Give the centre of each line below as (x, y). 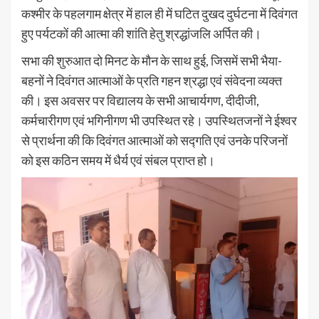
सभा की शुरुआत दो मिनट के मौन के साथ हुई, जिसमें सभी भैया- (152, 61)
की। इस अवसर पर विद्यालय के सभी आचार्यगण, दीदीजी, (140, 101)
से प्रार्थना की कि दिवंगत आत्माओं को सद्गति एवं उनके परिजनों (155, 141)
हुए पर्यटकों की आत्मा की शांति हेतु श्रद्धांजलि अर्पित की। (141, 34)
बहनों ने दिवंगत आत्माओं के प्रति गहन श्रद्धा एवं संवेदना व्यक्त (152, 81)
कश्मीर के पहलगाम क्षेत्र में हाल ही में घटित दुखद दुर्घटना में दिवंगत (159, 14)
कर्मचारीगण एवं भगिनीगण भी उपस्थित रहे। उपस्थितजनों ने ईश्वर (159, 121)
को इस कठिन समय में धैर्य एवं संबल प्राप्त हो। (118, 161)
